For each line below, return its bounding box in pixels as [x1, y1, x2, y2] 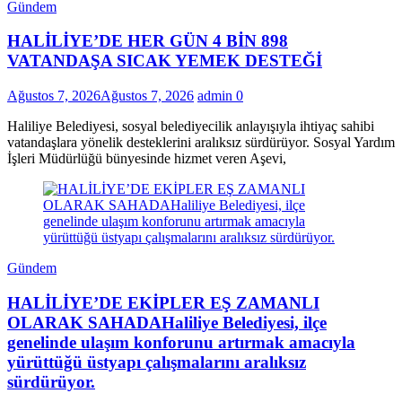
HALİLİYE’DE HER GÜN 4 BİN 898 [7, 31, 288, 51]
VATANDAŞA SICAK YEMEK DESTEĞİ [7, 51, 322, 71]
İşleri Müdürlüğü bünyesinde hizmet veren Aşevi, [7, 150, 286, 166]
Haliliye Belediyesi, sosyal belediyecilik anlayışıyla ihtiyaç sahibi [7, 118, 374, 134]
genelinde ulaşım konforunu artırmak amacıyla [7, 332, 355, 352]
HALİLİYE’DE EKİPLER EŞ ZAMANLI [7, 293, 319, 312]
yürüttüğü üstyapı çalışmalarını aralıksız [7, 352, 306, 371]
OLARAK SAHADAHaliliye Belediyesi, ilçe [7, 312, 327, 332]
